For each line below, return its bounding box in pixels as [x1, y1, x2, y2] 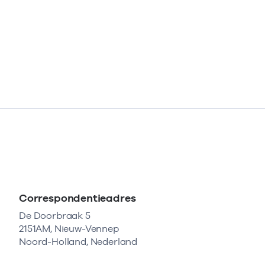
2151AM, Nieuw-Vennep [19, 223, 119, 234]
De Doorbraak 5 [19, 210, 91, 221]
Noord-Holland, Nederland [19, 236, 138, 247]
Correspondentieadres [19, 192, 136, 204]
